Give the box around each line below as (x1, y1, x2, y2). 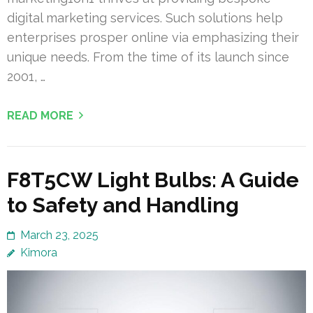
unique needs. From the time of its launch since (7, 49, 289, 64)
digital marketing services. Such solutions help (7, 10, 283, 25)
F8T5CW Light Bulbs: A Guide (7, 167, 299, 192)
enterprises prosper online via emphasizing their (7, 29, 299, 45)
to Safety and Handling (7, 192, 239, 217)
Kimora (20, 245, 57, 259)
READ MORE (7, 108, 73, 122)
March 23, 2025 (20, 228, 99, 242)
